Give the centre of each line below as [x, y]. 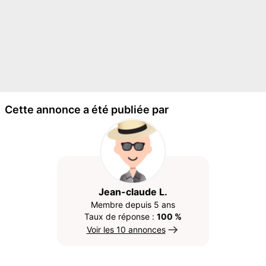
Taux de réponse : [121, 216]
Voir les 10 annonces [126, 229]
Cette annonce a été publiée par [87, 110]
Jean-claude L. [133, 192]
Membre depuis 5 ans [133, 205]
